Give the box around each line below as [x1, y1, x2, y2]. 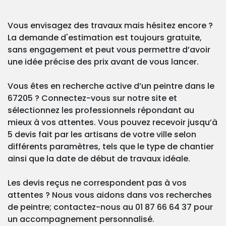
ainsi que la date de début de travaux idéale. [8, 153, 190, 165]
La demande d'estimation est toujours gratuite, [8, 32, 202, 44]
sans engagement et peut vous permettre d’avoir [8, 44, 210, 56]
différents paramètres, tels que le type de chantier [8, 141, 214, 153]
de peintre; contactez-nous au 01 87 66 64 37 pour [8, 201, 213, 213]
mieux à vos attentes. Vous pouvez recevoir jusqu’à [8, 117, 217, 129]
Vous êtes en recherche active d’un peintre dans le [8, 80, 214, 92]
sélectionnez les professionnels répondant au [8, 104, 194, 117]
